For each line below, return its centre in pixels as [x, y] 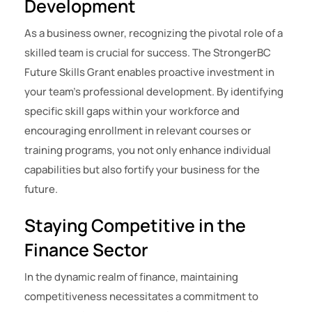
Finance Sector [86, 250]
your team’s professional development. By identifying [154, 92]
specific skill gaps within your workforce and [132, 111]
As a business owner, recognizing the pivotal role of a [154, 33]
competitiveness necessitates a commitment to [141, 297]
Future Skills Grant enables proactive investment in [149, 72]
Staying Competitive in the [135, 226]
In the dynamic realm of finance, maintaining [131, 277]
